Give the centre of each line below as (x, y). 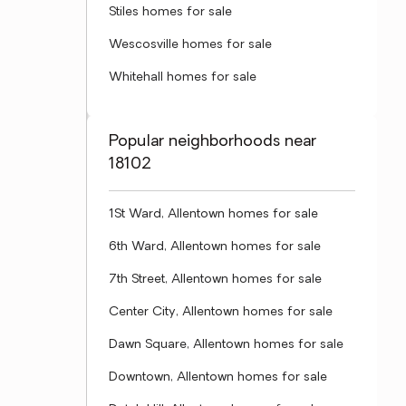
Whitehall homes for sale (183, 77)
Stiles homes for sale (170, 12)
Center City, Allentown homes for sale (221, 312)
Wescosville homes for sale (190, 45)
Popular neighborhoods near (213, 142)
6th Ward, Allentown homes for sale (215, 247)
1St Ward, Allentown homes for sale (213, 214)
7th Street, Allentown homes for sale (215, 280)
